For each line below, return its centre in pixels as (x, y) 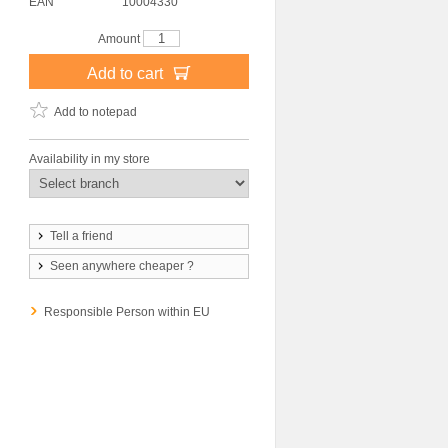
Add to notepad (95, 112)
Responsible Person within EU (127, 312)
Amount (120, 39)
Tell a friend (81, 236)
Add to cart (126, 73)
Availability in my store (89, 159)
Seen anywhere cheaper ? (122, 266)
